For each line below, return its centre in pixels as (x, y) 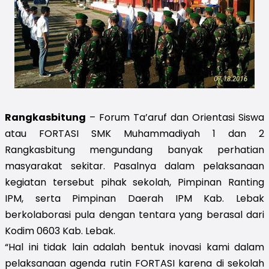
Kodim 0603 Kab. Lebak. (60, 231)
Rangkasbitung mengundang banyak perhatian (134, 150)
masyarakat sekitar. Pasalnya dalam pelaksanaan (134, 166)
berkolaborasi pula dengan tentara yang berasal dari (134, 214)
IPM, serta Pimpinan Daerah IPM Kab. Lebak (134, 198)
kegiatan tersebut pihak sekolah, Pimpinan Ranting (134, 182)
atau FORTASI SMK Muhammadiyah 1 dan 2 (134, 133)
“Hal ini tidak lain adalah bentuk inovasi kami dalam (134, 247)
